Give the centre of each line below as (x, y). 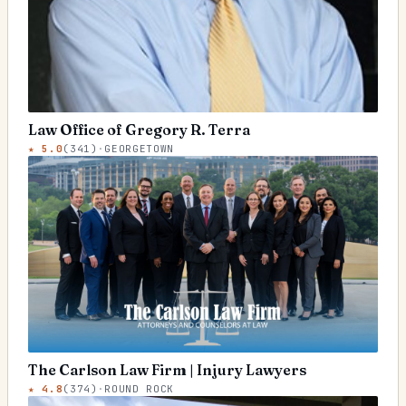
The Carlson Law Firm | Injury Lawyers (167, 369)
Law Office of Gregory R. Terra (139, 129)
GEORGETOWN (139, 148)
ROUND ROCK (139, 388)
